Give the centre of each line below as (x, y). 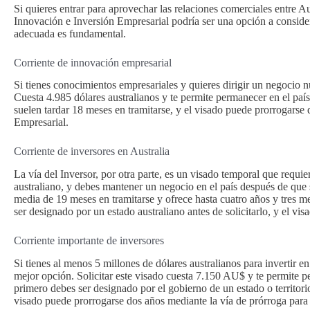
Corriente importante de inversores (89, 241)
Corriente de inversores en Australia (92, 152)
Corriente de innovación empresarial (93, 62)
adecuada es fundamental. (70, 33)
